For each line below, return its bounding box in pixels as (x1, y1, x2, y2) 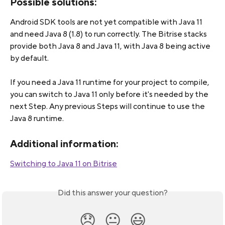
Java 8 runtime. (10, 113, 64, 125)
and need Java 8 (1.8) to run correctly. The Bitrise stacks (10, 28, 208, 40)
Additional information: (10, 136, 119, 151)
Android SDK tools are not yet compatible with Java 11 (10, 16, 204, 28)
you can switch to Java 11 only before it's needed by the (10, 88, 210, 100)
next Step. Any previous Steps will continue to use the (10, 100, 206, 113)
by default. (10, 52, 49, 64)
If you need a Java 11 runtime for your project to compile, (10, 76, 211, 88)
